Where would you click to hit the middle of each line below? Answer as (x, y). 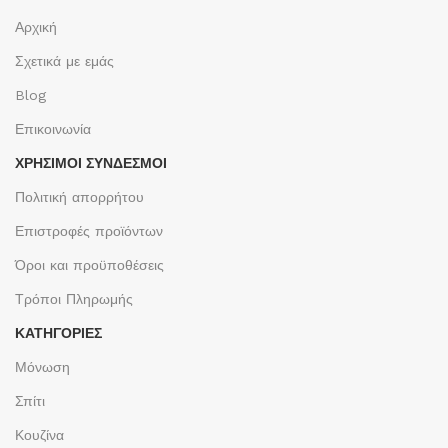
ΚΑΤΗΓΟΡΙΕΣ (58, 333)
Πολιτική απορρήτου (79, 197)
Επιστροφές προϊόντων (89, 231)
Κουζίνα (39, 435)
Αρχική (36, 27)
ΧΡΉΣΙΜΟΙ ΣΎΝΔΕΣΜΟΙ (91, 163)
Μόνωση (42, 367)
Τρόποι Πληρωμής (74, 299)
